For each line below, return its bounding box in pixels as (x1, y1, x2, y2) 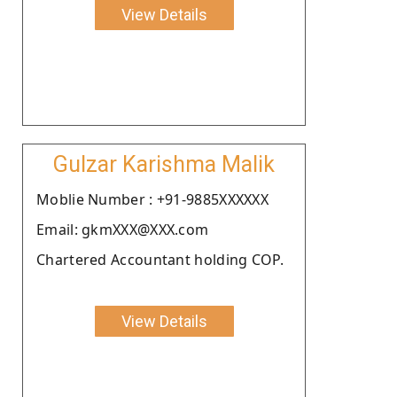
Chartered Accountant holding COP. (36, 249, 284, 269)
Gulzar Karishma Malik (53, 151, 275, 177)
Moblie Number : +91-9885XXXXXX (36, 189, 269, 209)
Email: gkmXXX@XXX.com (36, 219, 209, 239)
